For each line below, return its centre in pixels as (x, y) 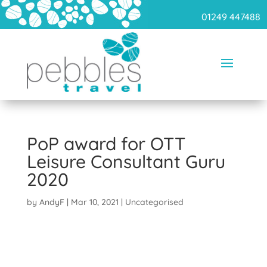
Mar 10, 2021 (94, 202)
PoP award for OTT (106, 143)
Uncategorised (154, 202)
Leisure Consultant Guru (126, 161)
